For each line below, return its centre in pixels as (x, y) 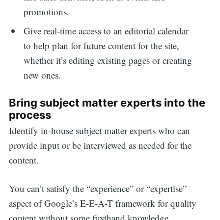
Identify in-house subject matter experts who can (99, 130)
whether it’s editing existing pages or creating (108, 60)
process (30, 115)
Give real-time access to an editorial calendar (106, 31)
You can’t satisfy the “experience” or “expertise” (97, 189)
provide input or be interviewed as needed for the (100, 145)
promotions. (48, 11)
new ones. (42, 75)
